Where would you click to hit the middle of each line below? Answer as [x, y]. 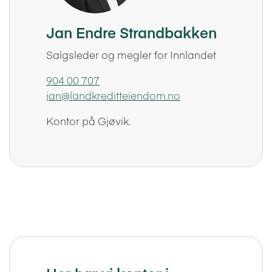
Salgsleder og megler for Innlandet [131, 55]
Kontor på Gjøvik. [88, 121]
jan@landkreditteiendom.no [113, 96]
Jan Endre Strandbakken [131, 32]
